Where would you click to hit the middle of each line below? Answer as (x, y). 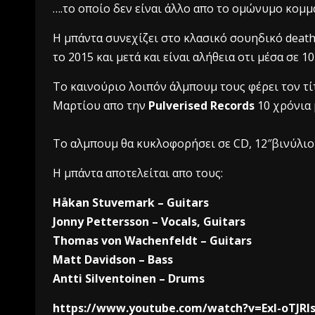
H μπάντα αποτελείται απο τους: (138, 173)
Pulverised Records (201, 105)
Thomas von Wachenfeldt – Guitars (152, 240)
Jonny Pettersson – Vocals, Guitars (149, 221)
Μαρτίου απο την (101, 105)
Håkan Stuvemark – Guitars (131, 202)
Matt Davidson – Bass (113, 259)
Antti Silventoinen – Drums (129, 278)
